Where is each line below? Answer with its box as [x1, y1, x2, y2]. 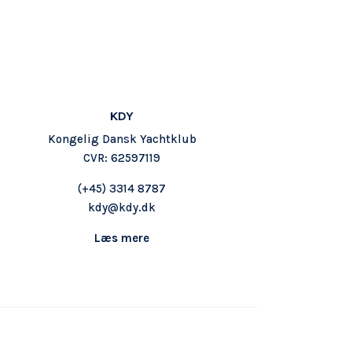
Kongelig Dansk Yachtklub [47, 131, 196, 146]
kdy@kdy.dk [88, 200, 156, 214]
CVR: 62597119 [83, 150, 161, 165]
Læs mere [94, 230, 150, 245]
